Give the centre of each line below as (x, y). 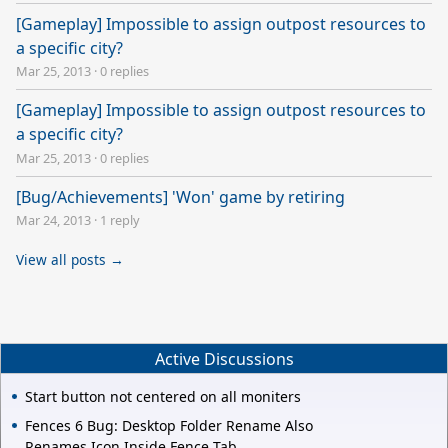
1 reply (120, 220)
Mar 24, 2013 (53, 220)
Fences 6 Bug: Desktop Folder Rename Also (169, 426)
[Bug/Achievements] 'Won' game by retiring (180, 196)
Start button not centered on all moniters (163, 397)
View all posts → (70, 260)
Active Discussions (224, 358)
